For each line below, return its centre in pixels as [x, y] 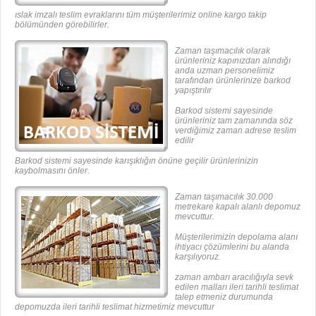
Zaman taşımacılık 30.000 [224, 196]
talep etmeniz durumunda [224, 297]
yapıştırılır [193, 90]
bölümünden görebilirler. [62, 24]
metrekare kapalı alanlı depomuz [238, 206]
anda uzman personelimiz [225, 70]
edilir [184, 140]
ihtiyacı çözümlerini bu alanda [232, 247]
